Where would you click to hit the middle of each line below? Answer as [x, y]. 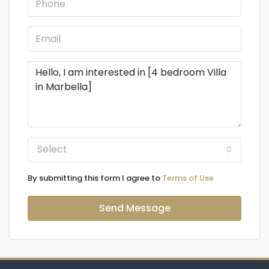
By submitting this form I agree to [95, 178]
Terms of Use [188, 178]
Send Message [134, 208]
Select [52, 149]
